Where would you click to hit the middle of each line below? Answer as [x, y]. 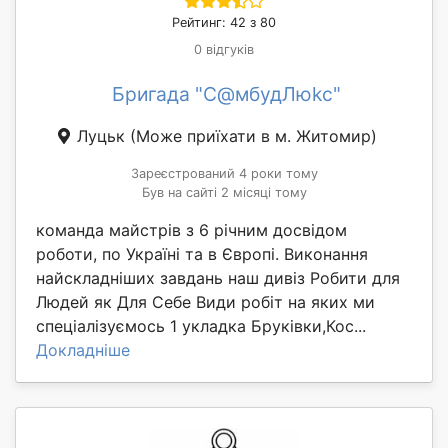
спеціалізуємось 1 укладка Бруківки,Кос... [201, 325]
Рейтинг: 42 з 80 [224, 22]
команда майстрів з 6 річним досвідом [191, 229]
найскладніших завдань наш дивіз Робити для [218, 277]
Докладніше [83, 349]
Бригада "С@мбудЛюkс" [226, 93]
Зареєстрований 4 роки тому [224, 173]
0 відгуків [224, 49]
